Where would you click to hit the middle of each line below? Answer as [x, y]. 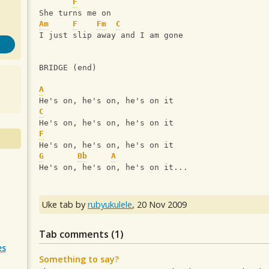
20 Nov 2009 [162, 205]
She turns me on [75, 13]
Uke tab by [65, 205]
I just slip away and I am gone [111, 35]
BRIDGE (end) [68, 68]
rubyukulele [110, 205]
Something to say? [79, 259]
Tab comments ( [77, 234]
